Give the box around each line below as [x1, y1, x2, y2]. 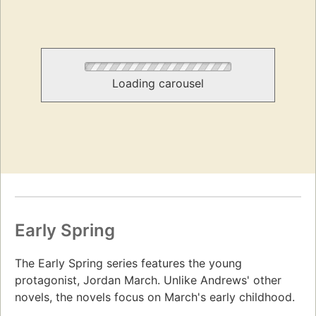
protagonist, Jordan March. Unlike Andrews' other [15, 272, 281, 287]
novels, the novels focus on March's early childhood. [15, 289, 295, 304]
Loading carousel [112, 76, 204, 91]
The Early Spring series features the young [15, 255, 242, 270]
